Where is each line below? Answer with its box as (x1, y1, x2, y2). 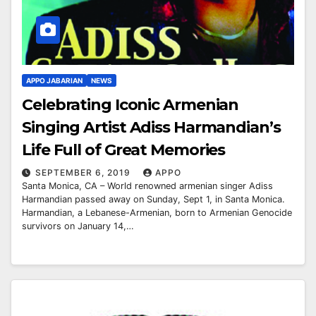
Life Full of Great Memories (22, 140, 226, 159)
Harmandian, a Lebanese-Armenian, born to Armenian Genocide (22, 207, 292, 218)
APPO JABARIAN (26, 75, 83, 85)
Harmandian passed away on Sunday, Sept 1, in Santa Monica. (22, 193, 285, 205)
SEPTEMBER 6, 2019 (35, 166, 133, 178)
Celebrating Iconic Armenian (22, 95, 164, 114)
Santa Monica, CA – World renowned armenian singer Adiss (22, 180, 273, 191)
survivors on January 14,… (22, 220, 134, 231)
